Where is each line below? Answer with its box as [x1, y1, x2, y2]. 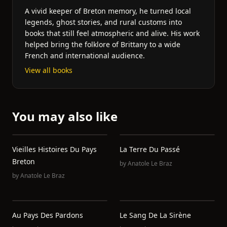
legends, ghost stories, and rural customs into [25, 17, 182, 27]
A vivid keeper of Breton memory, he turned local [25, 6, 191, 16]
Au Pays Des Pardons [12, 210, 83, 220]
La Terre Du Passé [120, 144, 180, 154]
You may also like [12, 108, 118, 125]
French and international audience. [25, 51, 145, 60]
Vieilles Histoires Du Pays [12, 144, 97, 154]
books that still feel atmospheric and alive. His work [25, 28, 200, 38]
